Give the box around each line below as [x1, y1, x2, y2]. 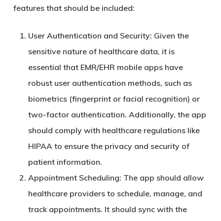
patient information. [28, 157, 102, 167]
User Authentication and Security [28, 31, 150, 40]
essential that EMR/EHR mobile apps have [28, 62, 183, 72]
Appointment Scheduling [28, 173, 119, 183]
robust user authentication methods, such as [28, 78, 192, 88]
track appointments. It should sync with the [28, 204, 187, 214]
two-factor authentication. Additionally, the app [28, 110, 206, 119]
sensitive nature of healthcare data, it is [28, 46, 175, 56]
